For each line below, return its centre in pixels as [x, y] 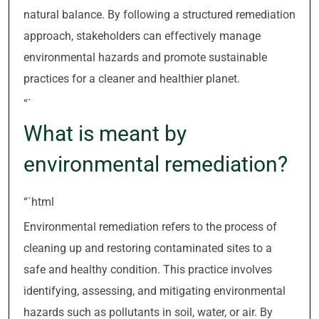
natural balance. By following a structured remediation [159, 15]
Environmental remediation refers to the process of [150, 227]
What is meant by [105, 134]
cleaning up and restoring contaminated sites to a [148, 248]
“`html [39, 202]
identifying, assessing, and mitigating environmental [155, 291]
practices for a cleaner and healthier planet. [132, 79]
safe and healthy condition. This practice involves [148, 270]
